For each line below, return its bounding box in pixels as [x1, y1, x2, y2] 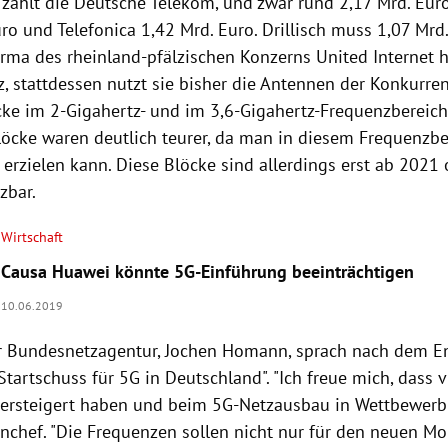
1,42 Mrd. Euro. [136, 18, 263, 42]
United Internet [316, 45, 435, 69]
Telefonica [57, 18, 137, 42]
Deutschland [165, 366, 263, 390]
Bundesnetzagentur [7, 339, 158, 363]
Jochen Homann [165, 339, 289, 363]
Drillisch [262, 18, 327, 42]
